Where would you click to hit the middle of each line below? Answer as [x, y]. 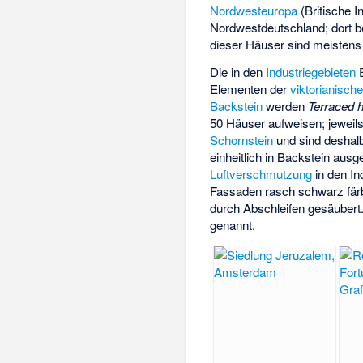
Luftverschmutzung [261, 174]
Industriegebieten [311, 72]
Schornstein [242, 140]
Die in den [238, 72]
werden [286, 106]
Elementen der [250, 89]
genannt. [233, 225]
